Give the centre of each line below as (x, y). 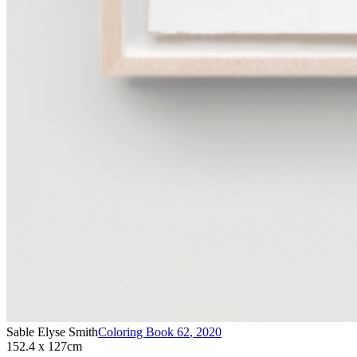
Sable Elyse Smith (52, 332)
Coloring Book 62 (144, 332)
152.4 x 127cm (44, 347)
